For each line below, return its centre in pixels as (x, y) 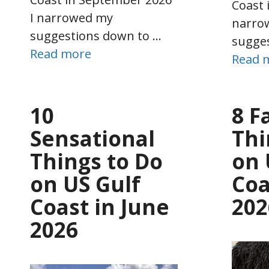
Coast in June (100, 207)
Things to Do (96, 161)
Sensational (92, 138)
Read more (61, 54)
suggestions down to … (96, 36)
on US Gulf (85, 184)
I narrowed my (71, 18)
